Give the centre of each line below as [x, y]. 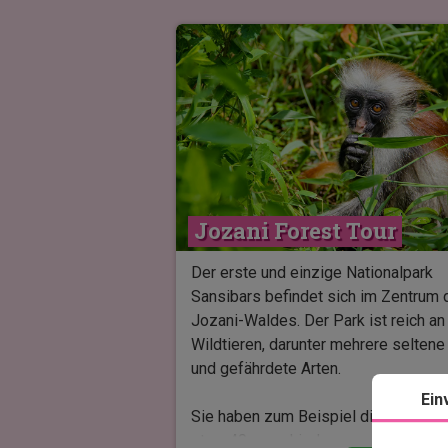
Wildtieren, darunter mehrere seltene [317, 344]
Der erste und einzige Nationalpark [311, 272]
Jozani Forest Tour [294, 230]
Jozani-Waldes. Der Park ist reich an [317, 320]
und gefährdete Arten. [265, 368]
